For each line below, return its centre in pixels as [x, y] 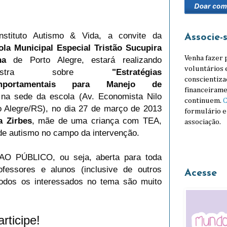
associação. [203, 122]
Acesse [201, 173]
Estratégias [139, 72]
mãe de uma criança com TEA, [100, 121]
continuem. [204, 101]
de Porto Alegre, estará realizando [84, 60]
